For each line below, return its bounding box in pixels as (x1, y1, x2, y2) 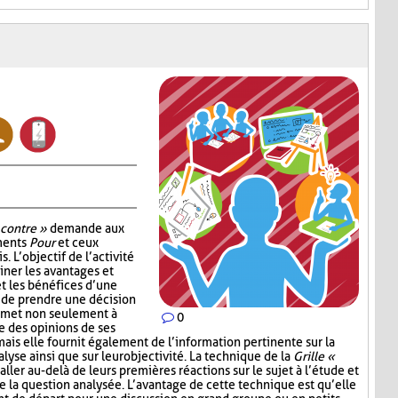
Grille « (293, 349, 335, 364)
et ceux (58, 235, 99, 251)
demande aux (47, 221, 124, 236)
